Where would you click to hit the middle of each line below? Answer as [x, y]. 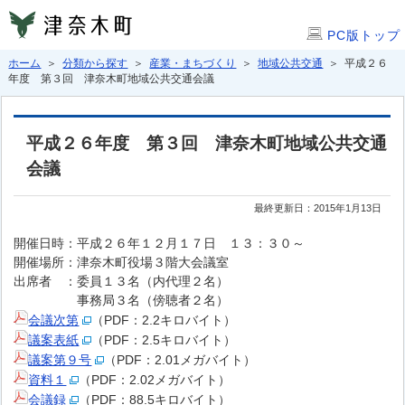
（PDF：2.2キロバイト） [164, 320]
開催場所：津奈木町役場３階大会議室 [122, 262]
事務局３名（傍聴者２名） [128, 300]
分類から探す [95, 63]
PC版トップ [364, 35]
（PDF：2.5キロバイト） [164, 340]
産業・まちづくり [193, 63]
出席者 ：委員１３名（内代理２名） [122, 281]
